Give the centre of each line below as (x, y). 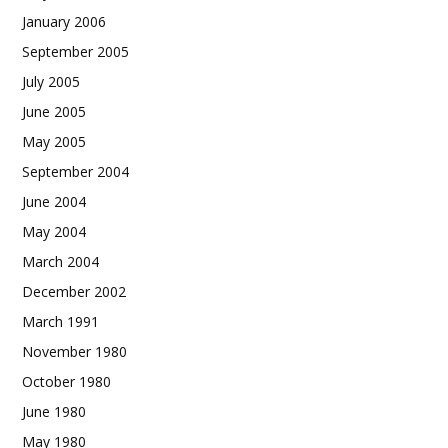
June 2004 (54, 202)
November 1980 (74, 352)
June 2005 (54, 112)
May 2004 (54, 232)
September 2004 (75, 172)
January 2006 (64, 22)
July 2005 (51, 82)
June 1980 (54, 412)
